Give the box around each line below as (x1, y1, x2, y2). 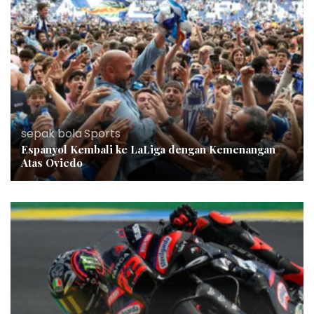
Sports (84, 125, 121, 142)
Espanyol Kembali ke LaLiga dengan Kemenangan (21, 142, 275, 156)
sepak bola (21, 125, 82, 142)
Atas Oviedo (21, 155, 83, 170)
